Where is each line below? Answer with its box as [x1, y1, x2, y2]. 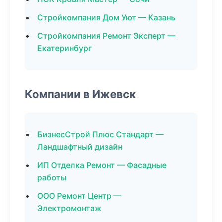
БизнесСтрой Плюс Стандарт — [37, 129, 164, 139]
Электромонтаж [37, 203, 102, 213]
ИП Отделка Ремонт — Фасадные [37, 160, 166, 170]
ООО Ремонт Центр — [37, 191, 121, 201]
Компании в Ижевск [25, 87, 136, 101]
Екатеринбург [37, 43, 92, 53]
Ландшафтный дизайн [37, 142, 122, 152]
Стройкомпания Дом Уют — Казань [37, 12, 175, 22]
